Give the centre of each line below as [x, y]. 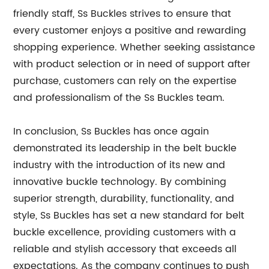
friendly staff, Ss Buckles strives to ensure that [122, 14]
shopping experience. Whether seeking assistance [134, 47]
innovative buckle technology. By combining [120, 182]
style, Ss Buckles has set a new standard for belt [129, 216]
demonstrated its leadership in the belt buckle [125, 148]
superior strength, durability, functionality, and [124, 199]
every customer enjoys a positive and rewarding [130, 31]
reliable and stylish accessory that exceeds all [125, 249]
